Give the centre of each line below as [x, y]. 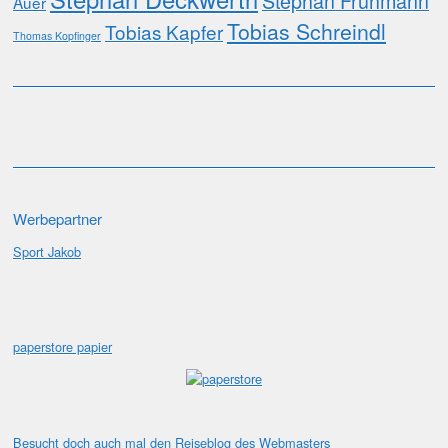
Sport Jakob [47, 251]
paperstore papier [62, 347]
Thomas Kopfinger [57, 36]
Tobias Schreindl [306, 31]
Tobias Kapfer [164, 32]
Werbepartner [57, 219]
